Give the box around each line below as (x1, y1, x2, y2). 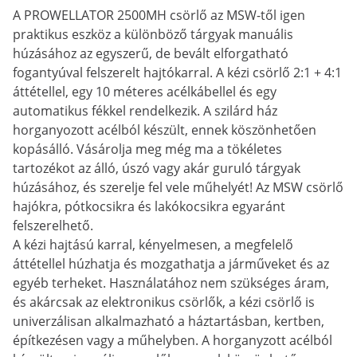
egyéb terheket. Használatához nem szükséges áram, (13, 274, 329, 292)
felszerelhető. (13, 217, 93, 234)
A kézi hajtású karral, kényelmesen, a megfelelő (13, 236, 293, 253)
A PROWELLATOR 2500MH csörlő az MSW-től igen (13, 6, 305, 24)
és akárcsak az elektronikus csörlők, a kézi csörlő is (13, 293, 315, 311)
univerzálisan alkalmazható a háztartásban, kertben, (13, 312, 324, 330)
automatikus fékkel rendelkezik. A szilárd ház (13, 102, 277, 120)
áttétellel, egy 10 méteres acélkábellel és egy (13, 83, 277, 100)
